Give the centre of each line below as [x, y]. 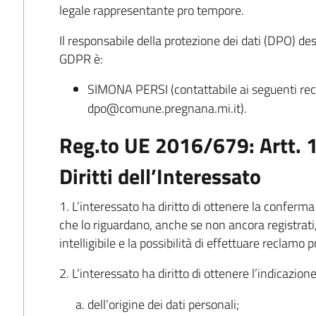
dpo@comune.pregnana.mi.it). [168, 109]
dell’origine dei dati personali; [164, 304]
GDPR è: [81, 59]
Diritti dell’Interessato [160, 177]
